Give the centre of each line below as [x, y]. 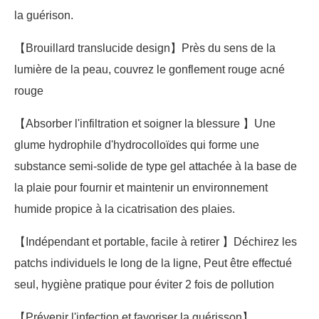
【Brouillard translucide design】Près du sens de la [145, 48]
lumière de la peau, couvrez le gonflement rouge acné [150, 70]
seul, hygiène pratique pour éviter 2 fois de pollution [144, 285]
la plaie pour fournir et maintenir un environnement [141, 188]
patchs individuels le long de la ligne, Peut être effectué [153, 263]
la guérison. [44, 16]
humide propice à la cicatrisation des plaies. [125, 209]
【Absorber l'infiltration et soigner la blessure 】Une [145, 124]
